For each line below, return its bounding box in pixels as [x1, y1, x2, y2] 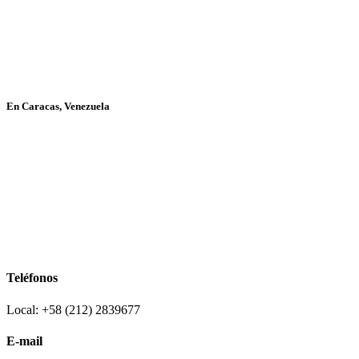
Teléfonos [6, 271, 58, 285]
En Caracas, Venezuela [6, 99, 110, 112]
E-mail [6, 333, 42, 348]
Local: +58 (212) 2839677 [6, 302, 140, 317]
